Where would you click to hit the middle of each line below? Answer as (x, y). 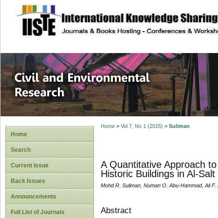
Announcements (34, 197)
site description (94, 15)
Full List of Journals (38, 212)
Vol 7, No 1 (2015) (142, 126)
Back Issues (28, 181)
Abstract (116, 210)
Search (21, 150)
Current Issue (30, 165)
